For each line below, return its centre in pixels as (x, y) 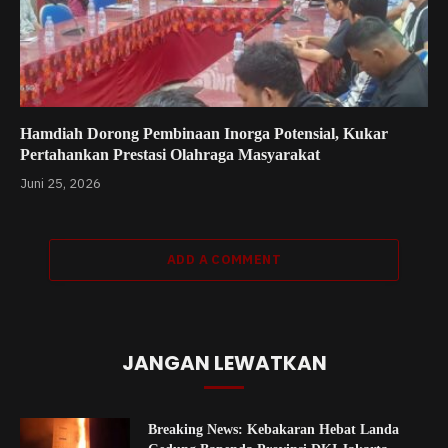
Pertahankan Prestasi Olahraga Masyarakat (170, 154)
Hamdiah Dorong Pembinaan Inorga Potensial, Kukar (204, 133)
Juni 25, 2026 (60, 183)
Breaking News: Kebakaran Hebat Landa (273, 429)
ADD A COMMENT (224, 259)
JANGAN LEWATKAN (224, 362)
